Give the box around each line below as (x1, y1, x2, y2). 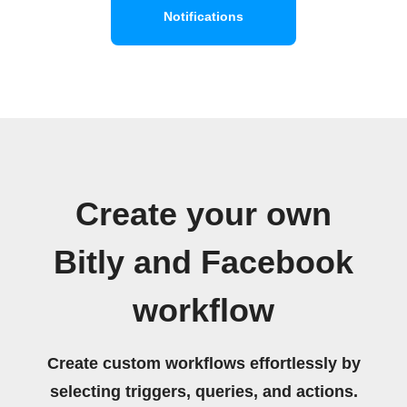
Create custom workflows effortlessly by (46, 353, 361, 372)
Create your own (75, 195, 332, 233)
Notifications (164, 8, 243, 24)
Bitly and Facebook (54, 243, 353, 281)
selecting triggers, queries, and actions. (49, 382, 358, 401)
